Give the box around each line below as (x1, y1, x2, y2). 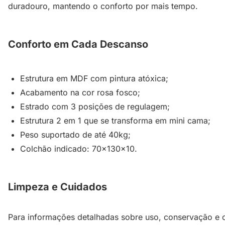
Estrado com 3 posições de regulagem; (20, 101, 170, 112)
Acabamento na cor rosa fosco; (20, 87, 140, 98)
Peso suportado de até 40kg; (20, 130, 131, 140)
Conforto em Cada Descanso (8, 38, 148, 51)
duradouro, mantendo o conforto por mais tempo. (8, 1, 198, 12)
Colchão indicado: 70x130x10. (20, 144, 137, 154)
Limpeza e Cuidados (8, 181, 107, 193)
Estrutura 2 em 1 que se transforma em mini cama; (20, 116, 210, 126)
